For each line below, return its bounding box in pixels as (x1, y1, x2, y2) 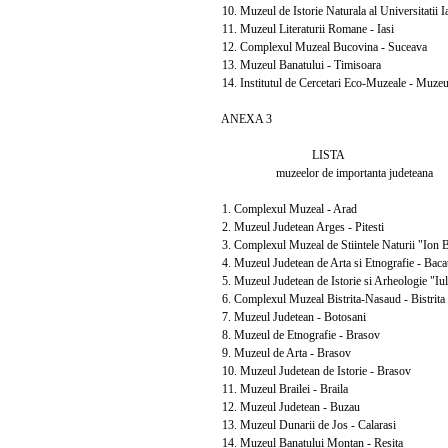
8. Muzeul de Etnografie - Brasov (210, 327, 380, 342)
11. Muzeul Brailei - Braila (210, 381, 348, 396)
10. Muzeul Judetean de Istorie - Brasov (210, 363, 411, 378)
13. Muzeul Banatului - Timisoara (210, 57, 381, 72)
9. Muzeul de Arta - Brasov (210, 345, 351, 360)
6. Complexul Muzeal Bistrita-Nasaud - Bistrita (210, 291, 445, 306)
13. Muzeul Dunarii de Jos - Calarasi (210, 417, 396, 432)
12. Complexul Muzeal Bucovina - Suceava (210, 39, 427, 54)
